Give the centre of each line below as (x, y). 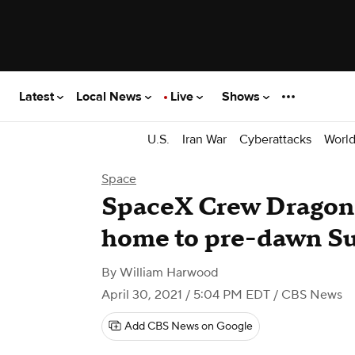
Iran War (204, 139)
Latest (38, 96)
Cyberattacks (275, 139)
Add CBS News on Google (189, 326)
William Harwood (169, 273)
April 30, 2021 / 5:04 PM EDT (186, 295)
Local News (111, 96)
